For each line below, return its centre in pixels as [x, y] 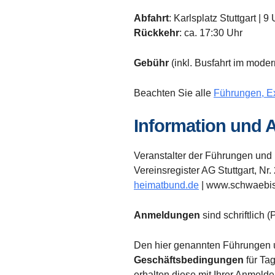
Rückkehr [157, 33]
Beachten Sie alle [174, 93]
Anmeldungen [167, 215]
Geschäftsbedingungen [189, 260]
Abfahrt [151, 18]
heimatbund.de [166, 185]
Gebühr [151, 63]
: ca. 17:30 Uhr [211, 33]
